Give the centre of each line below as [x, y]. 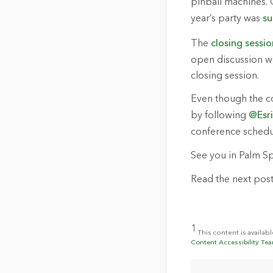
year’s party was [227, 19]
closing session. [225, 76]
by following [220, 116]
